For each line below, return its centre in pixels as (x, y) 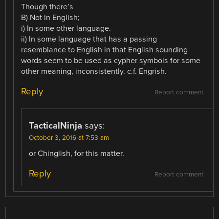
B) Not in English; (51, 18)
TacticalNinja (56, 126)
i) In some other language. (66, 29)
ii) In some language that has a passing (89, 39)
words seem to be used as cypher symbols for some (111, 61)
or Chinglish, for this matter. (77, 154)
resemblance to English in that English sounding (105, 50)
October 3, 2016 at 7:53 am (69, 138)
